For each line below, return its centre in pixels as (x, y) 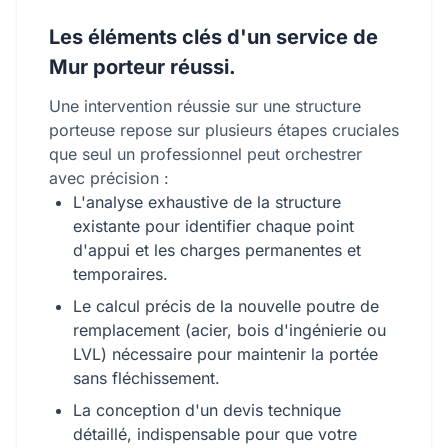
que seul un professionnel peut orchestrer (205, 154)
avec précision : (109, 178)
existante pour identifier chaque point (213, 226)
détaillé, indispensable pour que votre (215, 434)
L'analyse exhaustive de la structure (207, 202)
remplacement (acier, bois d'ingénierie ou (229, 330)
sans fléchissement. (146, 378)
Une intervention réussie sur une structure (205, 106)
